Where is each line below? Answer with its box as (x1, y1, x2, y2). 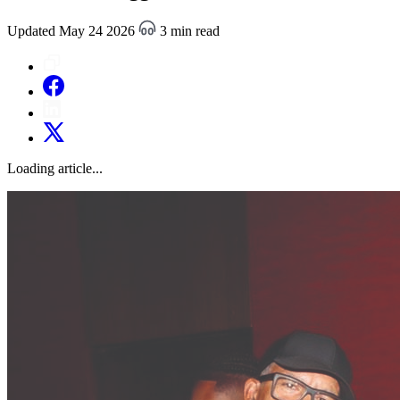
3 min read (156, 22, 220, 38)
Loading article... (7, 160, 103, 176)
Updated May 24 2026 (7, 22, 138, 38)
